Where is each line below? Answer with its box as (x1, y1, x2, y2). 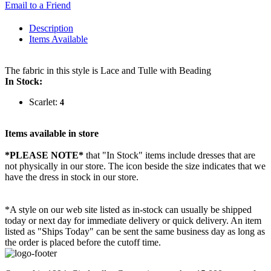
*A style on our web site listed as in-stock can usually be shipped (5, 204, 252, 215)
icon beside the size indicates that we (126, 161, 266, 172)
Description (29, 23, 73, 34)
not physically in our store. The (5, 161, 126, 172)
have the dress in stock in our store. (5, 172, 139, 183)
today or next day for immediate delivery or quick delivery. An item (5, 215, 261, 226)
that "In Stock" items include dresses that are (83, 150, 255, 161)
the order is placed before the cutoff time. (5, 237, 161, 248)
